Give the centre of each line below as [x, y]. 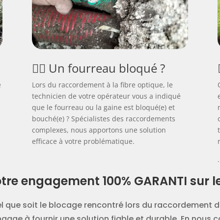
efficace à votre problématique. [83, 141]
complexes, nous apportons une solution [99, 130]
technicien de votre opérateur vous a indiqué [106, 96]
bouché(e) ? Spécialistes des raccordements [103, 119]
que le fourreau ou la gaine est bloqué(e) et [103, 108]
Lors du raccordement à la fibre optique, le [102, 85]
